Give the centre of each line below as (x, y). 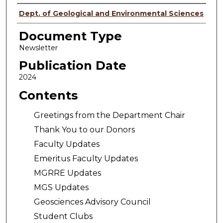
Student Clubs (63, 216)
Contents (48, 96)
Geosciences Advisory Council (92, 202)
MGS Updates (61, 187)
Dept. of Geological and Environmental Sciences (111, 14)
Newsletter (38, 48)
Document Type (70, 36)
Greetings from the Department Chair (109, 115)
